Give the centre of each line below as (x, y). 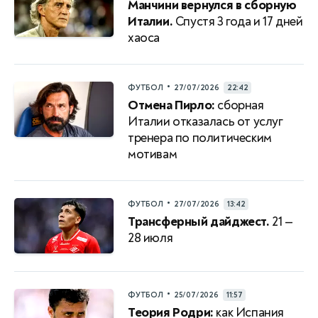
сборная (239, 105)
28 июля (150, 238)
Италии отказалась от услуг (205, 121)
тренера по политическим (200, 138)
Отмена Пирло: (171, 105)
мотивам (153, 154)
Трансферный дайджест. (199, 221)
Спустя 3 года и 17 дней (238, 21)
